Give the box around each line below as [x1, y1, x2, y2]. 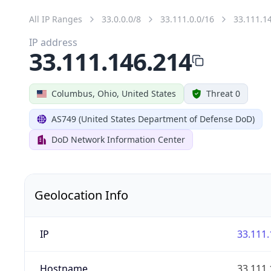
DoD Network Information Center [51, 133, 185, 145]
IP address [29, 35, 77, 49]
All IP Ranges [29, 13, 82, 25]
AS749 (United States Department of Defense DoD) [51, 113, 255, 125]
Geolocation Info [34, 186, 128, 203]
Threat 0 [206, 87, 240, 99]
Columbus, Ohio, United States [51, 87, 176, 99]
